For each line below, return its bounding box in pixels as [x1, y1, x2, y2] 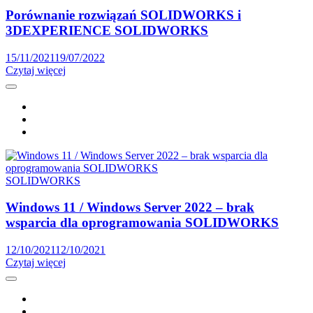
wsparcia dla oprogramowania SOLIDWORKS [6, 215, 279, 231]
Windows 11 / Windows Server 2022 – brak [6, 200, 254, 215]
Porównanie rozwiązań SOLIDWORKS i [6, 7, 241, 22]
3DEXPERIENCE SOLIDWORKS [6, 22, 208, 38]
